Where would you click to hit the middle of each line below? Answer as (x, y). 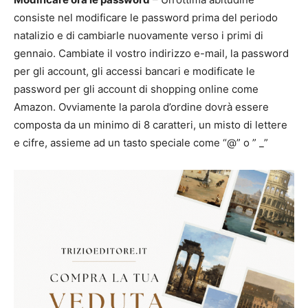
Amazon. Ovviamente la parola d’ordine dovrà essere (141, 107)
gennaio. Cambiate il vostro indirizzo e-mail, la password (151, 53)
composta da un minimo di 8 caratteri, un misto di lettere (151, 124)
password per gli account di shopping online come (136, 89)
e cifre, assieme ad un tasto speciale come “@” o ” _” (141, 142)
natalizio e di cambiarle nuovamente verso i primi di (139, 35)
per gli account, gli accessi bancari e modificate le (134, 71)
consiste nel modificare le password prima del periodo (146, 17)
